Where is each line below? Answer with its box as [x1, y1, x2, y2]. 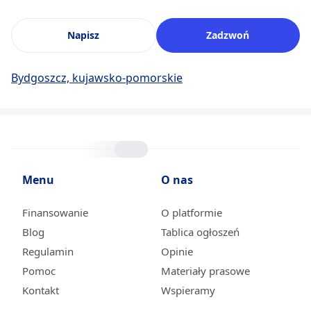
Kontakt [22, 283, 59, 297]
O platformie [161, 205, 222, 219]
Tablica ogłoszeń [161, 225, 239, 239]
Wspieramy [161, 283, 215, 297]
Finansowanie [22, 205, 88, 219]
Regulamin [22, 244, 74, 258]
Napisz [67, 28, 100, 42]
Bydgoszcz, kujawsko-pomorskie [11, 70, 183, 85]
